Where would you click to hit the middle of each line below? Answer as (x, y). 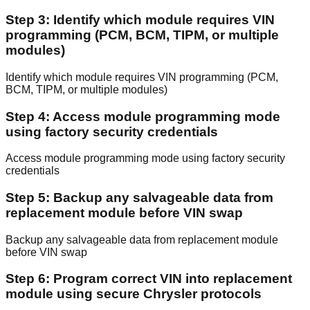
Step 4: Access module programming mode (143, 116)
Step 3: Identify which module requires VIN (140, 20)
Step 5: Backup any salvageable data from (139, 197)
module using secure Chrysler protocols (134, 294)
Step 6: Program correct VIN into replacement (149, 279)
